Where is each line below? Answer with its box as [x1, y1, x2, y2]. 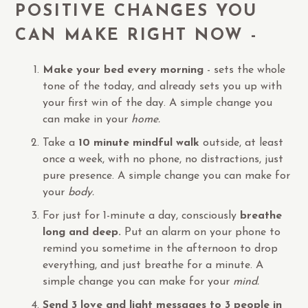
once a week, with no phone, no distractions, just [43, 153, 284, 165]
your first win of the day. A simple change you [43, 97, 273, 109]
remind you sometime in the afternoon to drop [43, 243, 278, 254]
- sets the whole [207, 64, 286, 76]
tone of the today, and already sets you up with [43, 80, 283, 92]
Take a [43, 137, 79, 148]
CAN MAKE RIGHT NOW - [15, 27, 259, 44]
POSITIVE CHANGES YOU [15, 3, 258, 20]
